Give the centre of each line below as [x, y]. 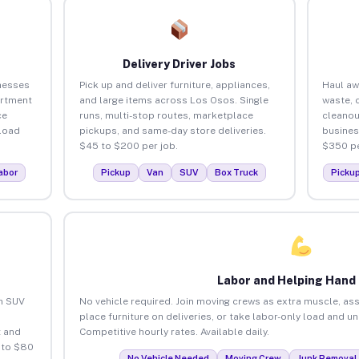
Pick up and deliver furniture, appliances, [174, 85]
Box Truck [236, 172]
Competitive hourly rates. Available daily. [174, 331]
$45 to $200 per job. [128, 145]
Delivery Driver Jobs [179, 64]
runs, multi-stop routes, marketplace [166, 115]
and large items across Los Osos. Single [173, 100]
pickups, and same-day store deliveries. [172, 130]
